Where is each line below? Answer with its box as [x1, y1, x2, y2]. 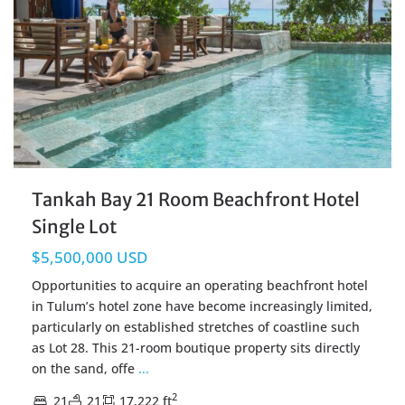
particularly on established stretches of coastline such [32, 317, 360, 335]
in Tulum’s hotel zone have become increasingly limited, [32, 297, 372, 315]
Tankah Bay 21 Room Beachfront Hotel [32, 187, 360, 211]
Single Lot [32, 214, 117, 238]
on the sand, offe [32, 359, 138, 377]
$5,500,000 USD [32, 246, 147, 268]
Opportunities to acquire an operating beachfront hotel [32, 276, 368, 294]
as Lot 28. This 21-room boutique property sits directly [32, 338, 360, 356]
